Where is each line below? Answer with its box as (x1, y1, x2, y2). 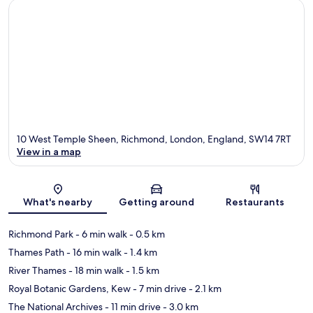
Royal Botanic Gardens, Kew (8, 282, 131, 296)
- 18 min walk (66, 264, 124, 277)
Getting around (118, 196, 194, 209)
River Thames (8, 264, 66, 277)
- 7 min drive (131, 282, 187, 296)
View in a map (17, 145, 81, 159)
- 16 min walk (64, 246, 122, 259)
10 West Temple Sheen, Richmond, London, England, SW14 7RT (17, 133, 291, 146)
